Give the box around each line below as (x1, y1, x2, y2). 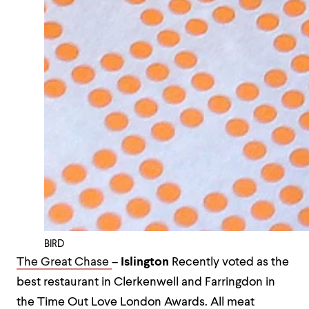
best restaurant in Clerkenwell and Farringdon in (17, 277, 275, 288)
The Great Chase (17, 257, 112, 268)
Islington (121, 257, 169, 268)
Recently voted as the (169, 257, 289, 268)
